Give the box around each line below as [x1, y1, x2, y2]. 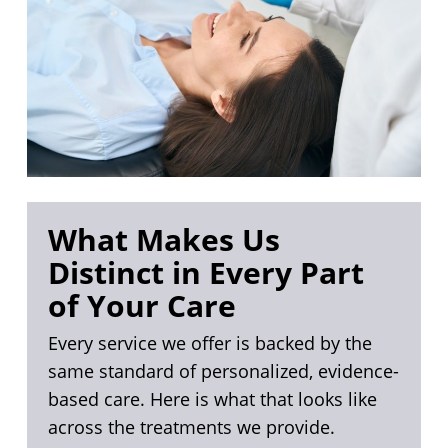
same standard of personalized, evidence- [47, 359, 399, 384]
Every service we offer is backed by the [47, 331, 372, 356]
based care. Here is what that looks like [47, 387, 377, 412]
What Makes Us [47, 219, 280, 261]
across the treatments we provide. [47, 415, 335, 440]
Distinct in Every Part [47, 252, 364, 294]
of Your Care [47, 285, 236, 327]
